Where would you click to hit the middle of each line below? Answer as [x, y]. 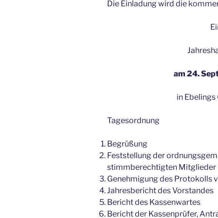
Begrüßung [127, 144]
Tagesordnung [133, 121]
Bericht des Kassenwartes [154, 202]
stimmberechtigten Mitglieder [162, 167]
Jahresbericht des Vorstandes [160, 191]
